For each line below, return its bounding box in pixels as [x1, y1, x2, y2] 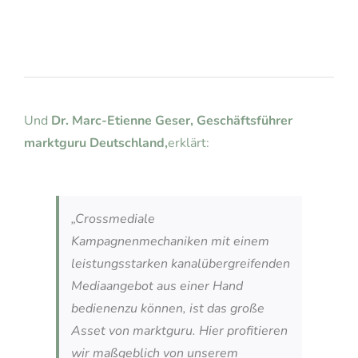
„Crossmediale [70, 209, 155, 228]
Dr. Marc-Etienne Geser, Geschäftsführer [50, 111, 292, 129]
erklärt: [167, 133, 209, 152]
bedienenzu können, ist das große [70, 299, 265, 317]
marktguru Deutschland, [23, 133, 168, 152]
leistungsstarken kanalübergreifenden [70, 254, 290, 272]
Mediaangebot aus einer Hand [70, 276, 243, 295]
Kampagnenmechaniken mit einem [70, 232, 269, 250]
